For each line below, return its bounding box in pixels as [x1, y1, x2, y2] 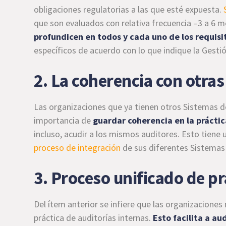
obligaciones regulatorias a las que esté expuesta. [34, 4, 224, 15]
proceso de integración [34, 142, 121, 153]
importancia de [34, 115, 93, 126]
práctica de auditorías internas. [34, 212, 153, 223]
